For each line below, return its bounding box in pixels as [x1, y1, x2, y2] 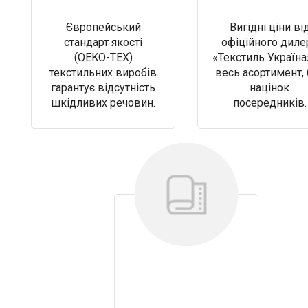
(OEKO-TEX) [74, 50, 133, 64]
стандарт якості [64, 35, 142, 49]
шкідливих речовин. [51, 96, 155, 109]
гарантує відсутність [51, 80, 155, 94]
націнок [250, 80, 289, 94]
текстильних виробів [49, 65, 157, 79]
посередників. [232, 96, 307, 109]
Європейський [65, 20, 141, 34]
